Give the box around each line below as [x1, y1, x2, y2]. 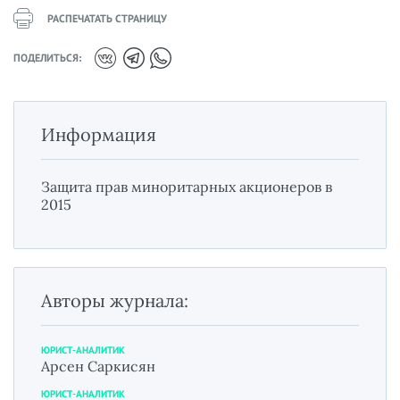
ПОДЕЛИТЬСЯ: [13, 51, 81, 65]
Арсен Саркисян [41, 356, 155, 375]
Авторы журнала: [41, 288, 188, 312]
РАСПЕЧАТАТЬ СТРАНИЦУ [47, 11, 167, 25]
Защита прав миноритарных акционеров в [41, 177, 332, 196]
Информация [41, 122, 156, 146]
